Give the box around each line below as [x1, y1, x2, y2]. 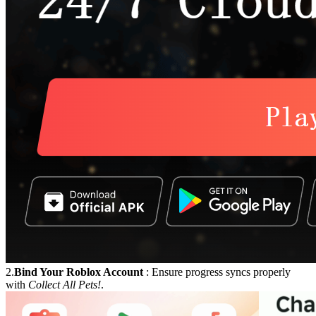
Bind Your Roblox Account [14, 266, 143, 279]
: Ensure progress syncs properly [143, 266, 291, 279]
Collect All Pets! [28, 279, 101, 291]
